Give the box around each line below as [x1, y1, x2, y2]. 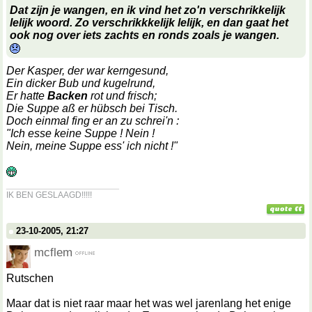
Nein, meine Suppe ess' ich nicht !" [6, 140, 178, 152]
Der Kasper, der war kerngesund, [6, 65, 169, 77]
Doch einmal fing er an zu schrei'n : [6, 115, 179, 127]
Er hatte [6, 90, 47, 102]
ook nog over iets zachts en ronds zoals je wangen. [10, 29, 279, 41]
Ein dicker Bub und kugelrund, [6, 77, 155, 89]
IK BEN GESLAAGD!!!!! [6, 190, 92, 200]
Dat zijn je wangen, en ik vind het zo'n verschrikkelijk [10, 4, 286, 16]
